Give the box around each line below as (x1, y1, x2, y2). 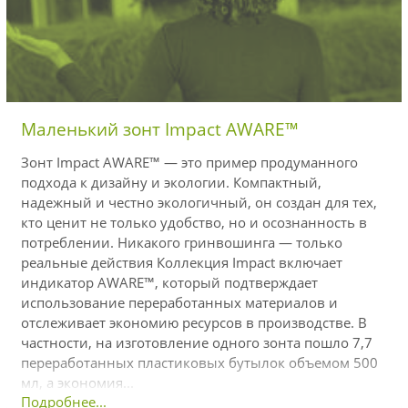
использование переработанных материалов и (21, 292, 338, 311)
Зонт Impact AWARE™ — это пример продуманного (21, 152, 358, 171)
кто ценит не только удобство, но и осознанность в (21, 212, 367, 231)
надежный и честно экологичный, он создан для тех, (21, 192, 377, 211)
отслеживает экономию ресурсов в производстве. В (21, 312, 367, 331)
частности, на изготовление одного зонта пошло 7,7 (21, 332, 372, 352)
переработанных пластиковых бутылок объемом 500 (21, 352, 378, 372)
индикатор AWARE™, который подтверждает (21, 272, 318, 291)
